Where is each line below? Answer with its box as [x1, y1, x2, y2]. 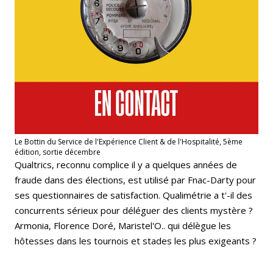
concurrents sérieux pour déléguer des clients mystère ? [15, 204, 253, 217]
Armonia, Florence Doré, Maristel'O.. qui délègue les [15, 219, 231, 232]
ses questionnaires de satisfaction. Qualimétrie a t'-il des [15, 189, 252, 202]
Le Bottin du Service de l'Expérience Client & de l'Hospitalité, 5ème [15, 136, 243, 147]
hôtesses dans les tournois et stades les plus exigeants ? [15, 235, 257, 247]
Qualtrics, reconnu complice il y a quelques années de [15, 158, 237, 171]
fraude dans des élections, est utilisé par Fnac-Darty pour [15, 174, 256, 186]
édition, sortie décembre [15, 147, 101, 158]
